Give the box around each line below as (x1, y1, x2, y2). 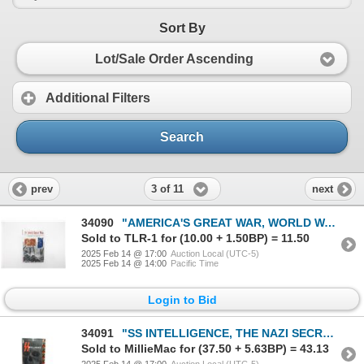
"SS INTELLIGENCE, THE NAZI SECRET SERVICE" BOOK (122, 326, 323, 340)
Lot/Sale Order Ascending (94, 51, 253, 66)
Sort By (158, 21, 206, 36)
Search (160, 130, 204, 145)
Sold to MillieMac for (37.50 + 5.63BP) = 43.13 (81, 341, 329, 355)
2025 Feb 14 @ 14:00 (81, 258, 167, 269)
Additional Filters (45, 90, 150, 105)
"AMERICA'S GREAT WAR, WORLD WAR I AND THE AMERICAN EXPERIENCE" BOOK (122, 216, 324, 230)
